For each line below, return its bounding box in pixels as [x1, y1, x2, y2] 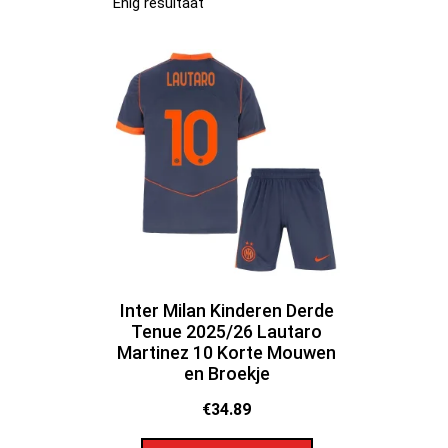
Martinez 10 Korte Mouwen [117, 341, 337, 363]
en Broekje [183, 362, 270, 384]
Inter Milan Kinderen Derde [119, 299, 334, 321]
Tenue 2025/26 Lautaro [131, 320, 323, 342]
